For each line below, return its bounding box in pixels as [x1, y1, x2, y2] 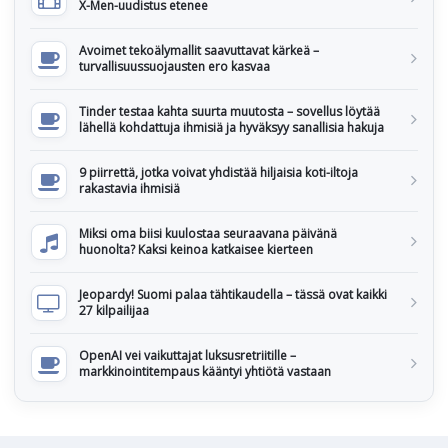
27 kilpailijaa [79, 302, 149, 320]
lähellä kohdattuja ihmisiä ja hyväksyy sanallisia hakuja [79, 119, 384, 137]
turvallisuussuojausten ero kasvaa [79, 58, 270, 76]
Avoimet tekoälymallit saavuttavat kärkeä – [79, 42, 319, 60]
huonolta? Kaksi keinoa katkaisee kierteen [79, 241, 313, 259]
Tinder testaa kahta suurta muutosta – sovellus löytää [79, 103, 380, 121]
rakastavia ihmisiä [79, 180, 180, 198]
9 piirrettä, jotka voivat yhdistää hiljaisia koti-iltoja [79, 164, 358, 182]
